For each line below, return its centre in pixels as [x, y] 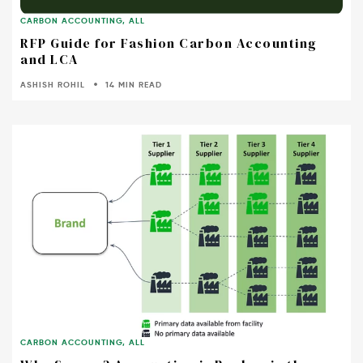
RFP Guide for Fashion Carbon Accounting [169, 43]
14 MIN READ [134, 85]
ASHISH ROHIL [53, 85]
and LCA [49, 59]
